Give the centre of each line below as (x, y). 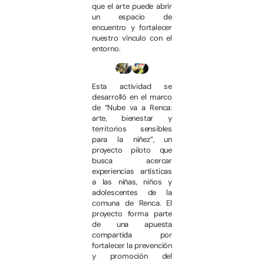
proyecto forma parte (132, 214)
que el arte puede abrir (132, 6)
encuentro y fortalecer (132, 28)
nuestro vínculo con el (132, 38)
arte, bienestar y (132, 118)
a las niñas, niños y (132, 182)
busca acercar (132, 161)
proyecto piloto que (132, 150)
